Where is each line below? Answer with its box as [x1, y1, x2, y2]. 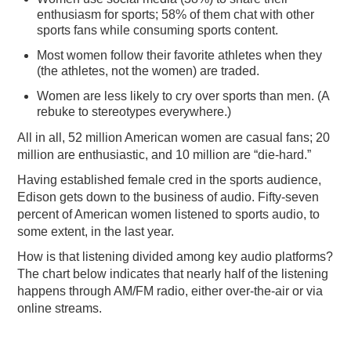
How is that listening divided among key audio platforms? [17, 250, 334, 264]
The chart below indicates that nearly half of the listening [17, 267, 329, 281]
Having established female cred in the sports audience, [17, 173, 322, 187]
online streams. [17, 302, 103, 316]
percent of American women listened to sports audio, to [17, 208, 320, 222]
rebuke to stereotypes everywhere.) [37, 105, 232, 119]
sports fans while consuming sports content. [37, 24, 279, 38]
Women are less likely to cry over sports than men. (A [37, 89, 330, 103]
